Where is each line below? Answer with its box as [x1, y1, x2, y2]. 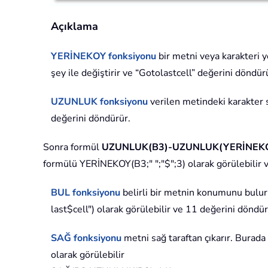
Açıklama [51, 19, 98, 33]
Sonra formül [43, 140, 102, 154]
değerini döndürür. [51, 111, 130, 125]
